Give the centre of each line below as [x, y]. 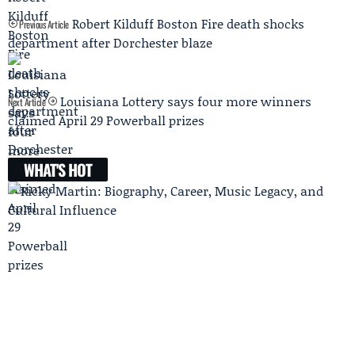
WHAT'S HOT [58, 170]
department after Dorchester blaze [110, 43]
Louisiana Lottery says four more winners [185, 101]
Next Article [28, 102]
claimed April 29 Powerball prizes [106, 120]
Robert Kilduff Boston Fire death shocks [188, 24]
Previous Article [43, 25]
